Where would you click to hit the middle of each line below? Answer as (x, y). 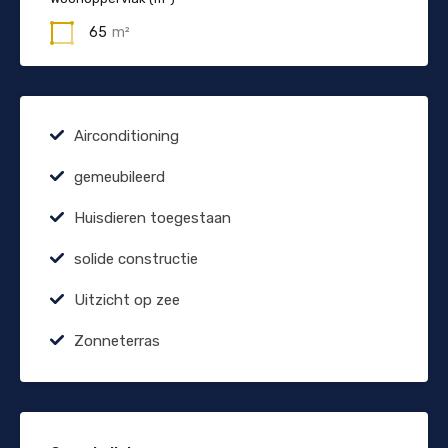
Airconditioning (126, 135)
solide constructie (136, 258)
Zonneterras (117, 340)
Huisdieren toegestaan (152, 217)
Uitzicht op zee (127, 299)
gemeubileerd (119, 176)
